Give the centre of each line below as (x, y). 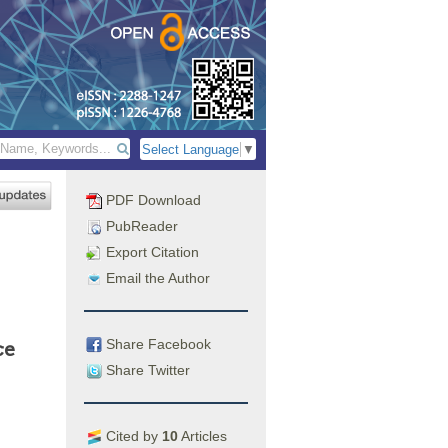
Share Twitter (146, 369)
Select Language (190, 150)
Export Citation (150, 252)
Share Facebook (156, 343)
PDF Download (151, 200)
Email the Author (156, 278)
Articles (202, 435)
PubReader (140, 226)
